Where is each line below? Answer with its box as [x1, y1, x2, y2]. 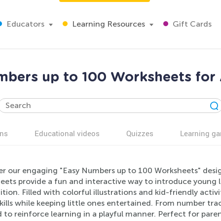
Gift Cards [171, 19, 212, 29]
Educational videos [35, 128, 100, 138]
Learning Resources [70, 19, 145, 29]
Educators [4, 19, 44, 29]
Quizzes [126, 128, 153, 138]
